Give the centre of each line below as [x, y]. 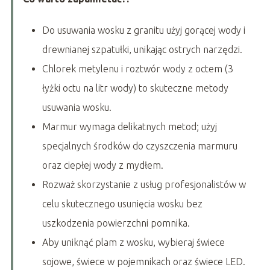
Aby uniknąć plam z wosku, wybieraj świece [133, 242]
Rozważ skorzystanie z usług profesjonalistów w [144, 184]
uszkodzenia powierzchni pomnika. [116, 223]
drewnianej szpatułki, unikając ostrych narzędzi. [142, 49]
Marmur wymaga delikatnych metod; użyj [129, 126]
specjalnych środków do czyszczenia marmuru [140, 146]
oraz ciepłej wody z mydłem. [102, 165]
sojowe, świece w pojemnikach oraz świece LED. [143, 261]
